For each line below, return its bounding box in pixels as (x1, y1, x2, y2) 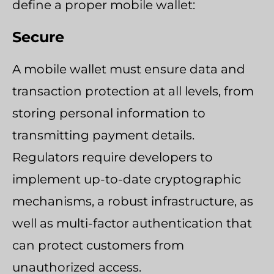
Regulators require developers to (12, 149, 213, 165)
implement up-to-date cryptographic (12, 171, 241, 187)
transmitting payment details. (12, 127, 194, 143)
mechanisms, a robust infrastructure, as (12, 193, 253, 209)
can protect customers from (12, 237, 184, 253)
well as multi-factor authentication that (12, 215, 252, 231)
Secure (12, 28, 64, 46)
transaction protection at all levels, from (12, 83, 254, 98)
